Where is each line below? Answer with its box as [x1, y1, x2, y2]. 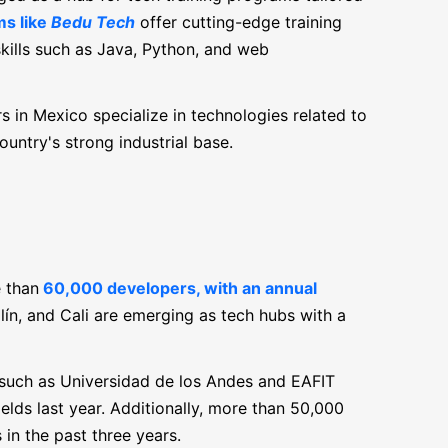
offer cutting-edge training [134, 12, 342, 32]
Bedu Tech [50, 12, 135, 32]
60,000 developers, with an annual [38, 278, 317, 298]
